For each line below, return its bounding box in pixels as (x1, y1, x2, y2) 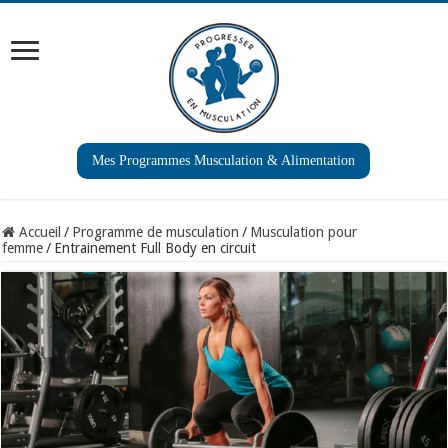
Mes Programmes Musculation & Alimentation (92, 153, 356, 168)
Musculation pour (250, 224, 358, 240)
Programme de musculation (72, 224, 240, 240)
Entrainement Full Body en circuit (54, 240, 257, 256)
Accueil (15, 224, 62, 240)
